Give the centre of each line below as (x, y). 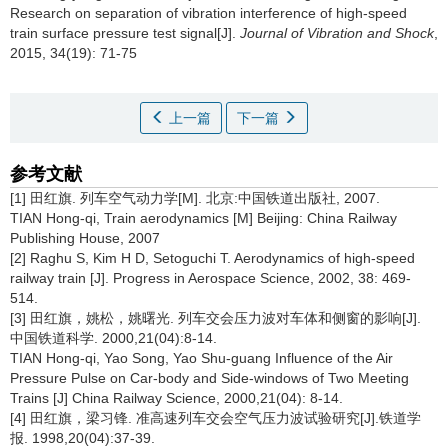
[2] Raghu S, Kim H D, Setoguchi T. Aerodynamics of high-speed (212, 258)
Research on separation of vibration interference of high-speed (208, 13)
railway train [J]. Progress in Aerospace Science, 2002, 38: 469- (210, 278)
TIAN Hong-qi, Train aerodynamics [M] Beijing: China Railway (203, 218)
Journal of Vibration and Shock (337, 33)
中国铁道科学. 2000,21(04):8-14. (113, 338)
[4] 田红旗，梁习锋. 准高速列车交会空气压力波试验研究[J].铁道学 (215, 418)
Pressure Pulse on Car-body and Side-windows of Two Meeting (209, 378)
